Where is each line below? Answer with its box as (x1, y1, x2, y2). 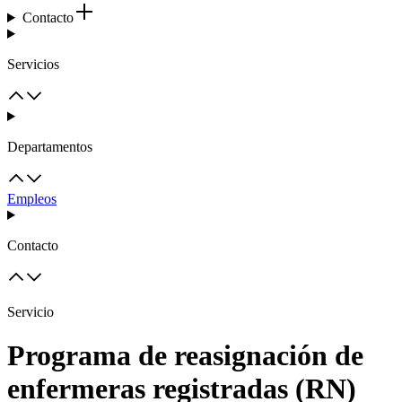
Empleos (7, 191, 57, 206)
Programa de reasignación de (7, 339, 363, 372)
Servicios (7, 57, 59, 72)
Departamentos (7, 139, 92, 154)
